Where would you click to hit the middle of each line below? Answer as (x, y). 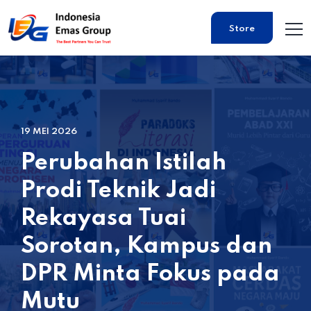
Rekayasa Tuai (103, 219)
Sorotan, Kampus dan (146, 246)
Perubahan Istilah (124, 163)
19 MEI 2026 (49, 132)
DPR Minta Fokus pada (150, 274)
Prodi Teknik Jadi (118, 191)
